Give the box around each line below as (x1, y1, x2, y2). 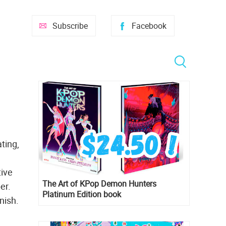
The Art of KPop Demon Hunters (42, 178, 156, 190)
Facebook (132, 20, 166, 31)
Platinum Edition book (42, 189, 121, 200)
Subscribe (52, 20, 88, 31)
